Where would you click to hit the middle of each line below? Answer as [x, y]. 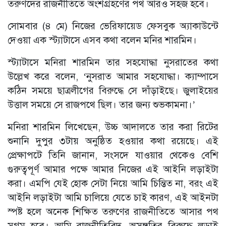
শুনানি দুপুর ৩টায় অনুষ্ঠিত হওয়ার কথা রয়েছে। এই [113, 141]
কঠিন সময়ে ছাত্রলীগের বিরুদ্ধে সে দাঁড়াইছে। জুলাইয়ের [113, 91]
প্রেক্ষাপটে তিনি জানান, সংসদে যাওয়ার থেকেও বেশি [113, 155]
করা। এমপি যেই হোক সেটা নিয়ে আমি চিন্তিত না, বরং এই [113, 184]
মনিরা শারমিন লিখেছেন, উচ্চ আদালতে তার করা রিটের [113, 127]
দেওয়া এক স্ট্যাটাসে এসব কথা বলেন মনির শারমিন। [102, 40]
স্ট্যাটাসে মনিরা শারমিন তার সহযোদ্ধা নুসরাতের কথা [113, 63]
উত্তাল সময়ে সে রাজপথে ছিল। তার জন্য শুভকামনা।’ [103, 105]
